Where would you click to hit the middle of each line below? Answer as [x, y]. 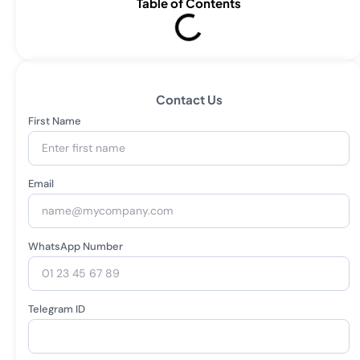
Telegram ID [57, 309]
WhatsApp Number [76, 246]
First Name [55, 121]
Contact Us [189, 99]
